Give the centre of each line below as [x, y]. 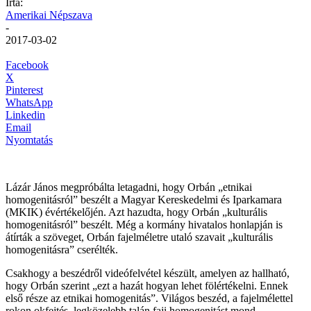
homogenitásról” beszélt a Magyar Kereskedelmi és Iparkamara [144, 199]
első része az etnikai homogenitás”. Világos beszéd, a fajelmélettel [149, 298]
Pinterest [24, 90]
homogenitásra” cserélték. [62, 249]
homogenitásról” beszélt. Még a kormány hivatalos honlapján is [144, 224]
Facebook [27, 65]
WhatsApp [29, 102]
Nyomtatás [29, 140]
